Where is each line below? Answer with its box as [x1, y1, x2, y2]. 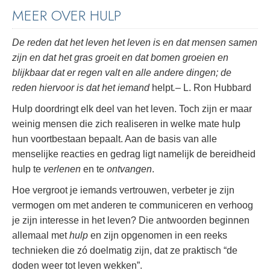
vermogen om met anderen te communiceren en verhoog [12, 200, 253, 211]
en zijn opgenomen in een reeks [88, 230, 227, 241]
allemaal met [12, 230, 69, 241]
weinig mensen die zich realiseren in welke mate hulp [12, 119, 240, 130]
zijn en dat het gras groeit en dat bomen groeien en [12, 52, 228, 63]
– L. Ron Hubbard [175, 83, 251, 93]
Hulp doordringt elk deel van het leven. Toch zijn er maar [12, 104, 252, 115]
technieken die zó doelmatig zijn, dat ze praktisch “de [12, 245, 237, 256]
